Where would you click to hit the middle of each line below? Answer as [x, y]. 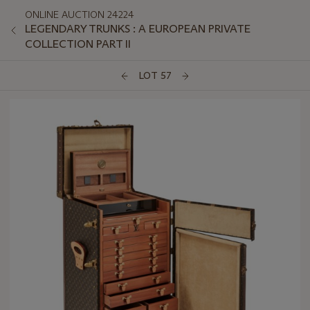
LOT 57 [155, 76]
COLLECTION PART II [78, 44]
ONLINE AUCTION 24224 [80, 15]
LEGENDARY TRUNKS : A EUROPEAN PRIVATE [138, 29]
